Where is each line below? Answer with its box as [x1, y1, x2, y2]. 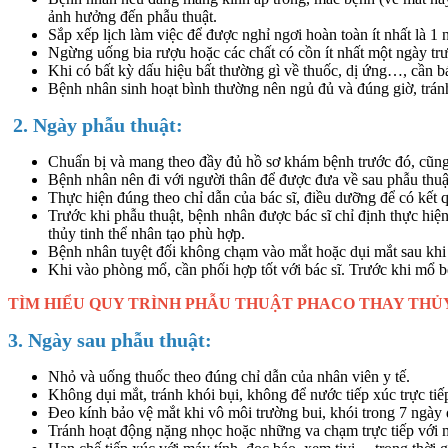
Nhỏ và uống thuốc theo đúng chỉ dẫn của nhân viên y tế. [48, 367, 410, 385]
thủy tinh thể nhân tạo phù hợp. [48, 224, 245, 242]
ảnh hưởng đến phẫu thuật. [48, 7, 217, 25]
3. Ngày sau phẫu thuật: [8, 328, 212, 351]
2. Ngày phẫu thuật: [8, 113, 183, 136]
